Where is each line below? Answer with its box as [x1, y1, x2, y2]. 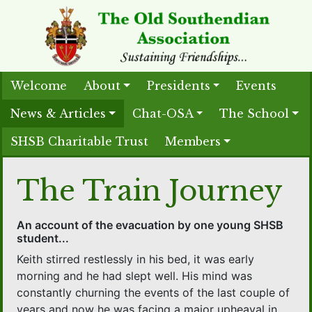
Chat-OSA [132, 107, 194, 121]
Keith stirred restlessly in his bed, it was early [17, 252, 255, 267]
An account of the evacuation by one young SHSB [17, 218, 284, 233]
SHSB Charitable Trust [10, 134, 148, 149]
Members [165, 134, 221, 149]
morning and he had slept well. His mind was [17, 269, 253, 283]
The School [219, 107, 290, 121]
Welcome [10, 79, 67, 93]
